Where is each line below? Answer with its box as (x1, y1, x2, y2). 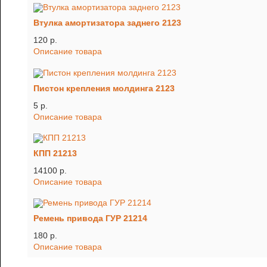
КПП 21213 (33, 148, 77, 158)
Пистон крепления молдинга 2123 (33, 83, 175, 93)
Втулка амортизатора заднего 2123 (33, 18, 181, 28)
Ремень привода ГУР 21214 (33, 213, 147, 223)
